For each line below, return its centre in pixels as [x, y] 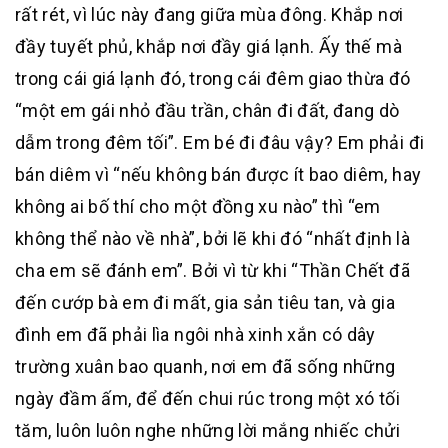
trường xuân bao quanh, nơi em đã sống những [205, 366]
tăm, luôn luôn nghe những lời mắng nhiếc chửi [208, 430]
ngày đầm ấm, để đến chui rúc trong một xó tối [208, 398]
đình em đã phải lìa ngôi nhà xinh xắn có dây [195, 334]
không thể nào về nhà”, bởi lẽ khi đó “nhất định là [212, 238]
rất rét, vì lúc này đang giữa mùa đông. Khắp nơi [209, 14]
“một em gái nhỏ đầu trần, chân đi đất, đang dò [207, 110]
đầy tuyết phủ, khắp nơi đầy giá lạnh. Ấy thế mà [208, 46]
